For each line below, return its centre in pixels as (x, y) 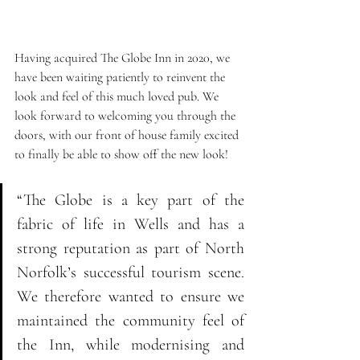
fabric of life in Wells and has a (131, 225)
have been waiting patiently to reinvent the (121, 78)
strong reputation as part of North (131, 249)
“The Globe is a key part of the (131, 200)
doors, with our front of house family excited (128, 135)
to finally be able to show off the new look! (121, 155)
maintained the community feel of (131, 321)
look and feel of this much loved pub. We (118, 97)
